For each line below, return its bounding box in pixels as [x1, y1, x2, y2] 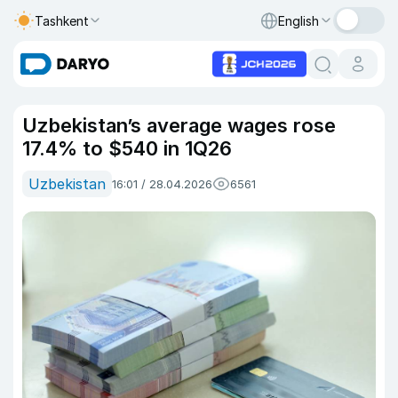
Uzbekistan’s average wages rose [22, 114, 336, 137]
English [278, 12, 319, 28]
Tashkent [35, 12, 89, 28]
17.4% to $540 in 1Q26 [22, 137, 232, 160]
